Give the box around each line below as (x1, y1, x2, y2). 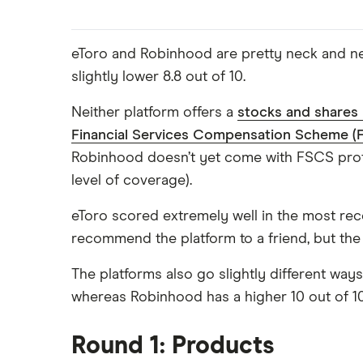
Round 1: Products (71, 334, 275, 358)
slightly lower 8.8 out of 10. (71, 70, 246, 84)
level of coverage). (71, 173, 192, 188)
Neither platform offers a (71, 105, 237, 120)
